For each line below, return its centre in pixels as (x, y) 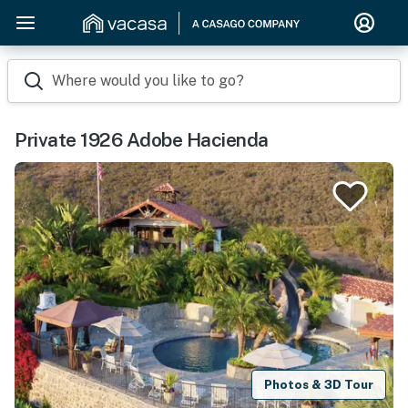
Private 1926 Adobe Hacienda (142, 140)
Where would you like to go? (148, 81)
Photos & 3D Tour (319, 384)
